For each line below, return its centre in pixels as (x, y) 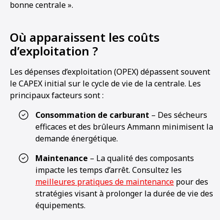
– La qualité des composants (141, 158)
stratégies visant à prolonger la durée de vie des (124, 193)
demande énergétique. (77, 138)
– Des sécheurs (178, 115)
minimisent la (188, 127)
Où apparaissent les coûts (85, 37)
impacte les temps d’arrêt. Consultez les (109, 170)
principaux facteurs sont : (57, 95)
